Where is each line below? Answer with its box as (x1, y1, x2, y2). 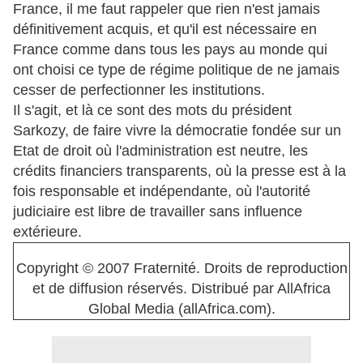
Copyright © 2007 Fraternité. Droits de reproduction (15, 260, 348, 276)
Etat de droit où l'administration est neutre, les (13, 143, 308, 159)
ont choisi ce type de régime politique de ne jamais (13, 62, 340, 78)
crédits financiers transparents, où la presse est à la (13, 163, 346, 179)
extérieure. (13, 224, 82, 240)
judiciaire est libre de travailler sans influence (13, 203, 302, 220)
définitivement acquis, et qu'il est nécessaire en (13, 21, 317, 37)
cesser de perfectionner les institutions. (13, 82, 265, 98)
